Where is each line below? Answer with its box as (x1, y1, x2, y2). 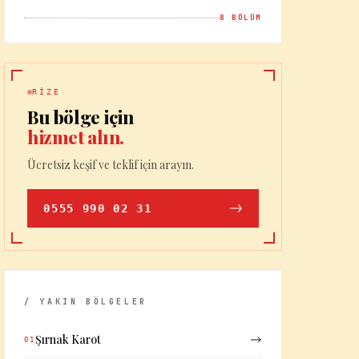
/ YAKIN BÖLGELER (24, 296, 147, 307)
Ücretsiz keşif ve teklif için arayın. (27, 157, 195, 172)
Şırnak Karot (34, 332, 101, 347)
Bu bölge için (27, 105, 134, 129)
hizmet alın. (27, 125, 124, 149)
